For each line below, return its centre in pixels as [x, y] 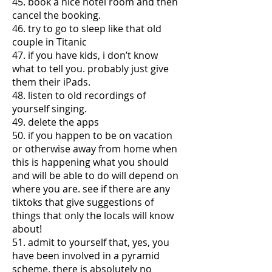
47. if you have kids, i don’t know [85, 55]
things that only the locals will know [93, 216]
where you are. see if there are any [91, 189]
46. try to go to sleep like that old [87, 29]
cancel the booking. [56, 15]
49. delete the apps [56, 122]
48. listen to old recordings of [79, 95]
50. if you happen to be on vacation [92, 135]
